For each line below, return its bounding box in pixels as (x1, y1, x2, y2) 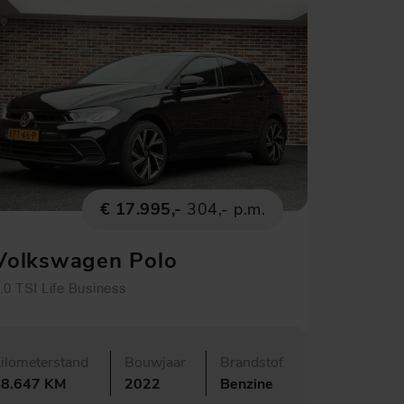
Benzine (220, 373, 273, 394)
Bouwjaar (124, 352, 186, 372)
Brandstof (220, 352, 283, 372)
